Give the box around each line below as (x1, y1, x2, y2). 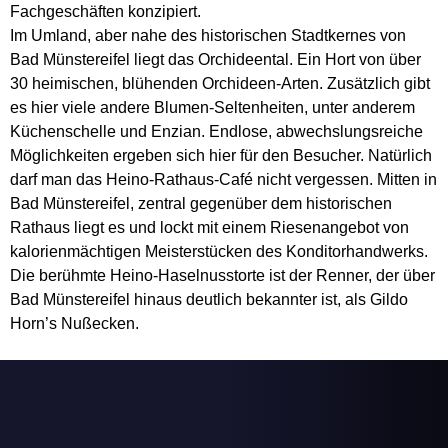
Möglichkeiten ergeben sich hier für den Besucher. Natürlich (10, 147, 432, 164)
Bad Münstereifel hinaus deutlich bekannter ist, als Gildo (10, 291, 408, 308)
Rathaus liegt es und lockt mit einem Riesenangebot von (10, 219, 409, 236)
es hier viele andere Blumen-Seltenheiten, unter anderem (10, 99, 415, 116)
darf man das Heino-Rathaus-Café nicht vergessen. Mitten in (10, 171, 437, 188)
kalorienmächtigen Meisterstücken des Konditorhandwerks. (10, 243, 428, 260)
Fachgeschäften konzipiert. (10, 3, 201, 20)
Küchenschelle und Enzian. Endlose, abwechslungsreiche (10, 123, 423, 140)
